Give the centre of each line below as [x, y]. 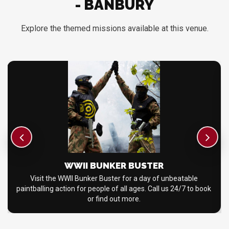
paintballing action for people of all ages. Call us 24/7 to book [114, 189]
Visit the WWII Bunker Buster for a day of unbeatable [114, 178]
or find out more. [114, 199]
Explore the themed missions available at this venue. [114, 28]
